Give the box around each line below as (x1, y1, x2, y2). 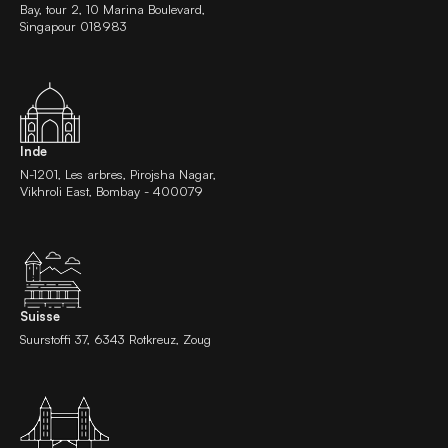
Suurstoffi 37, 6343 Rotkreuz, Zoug (20, 331, 211, 347)
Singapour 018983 (20, 18, 127, 34)
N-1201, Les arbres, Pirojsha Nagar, (20, 166, 216, 182)
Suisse (20, 308, 60, 324)
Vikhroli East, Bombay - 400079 (20, 183, 203, 199)
